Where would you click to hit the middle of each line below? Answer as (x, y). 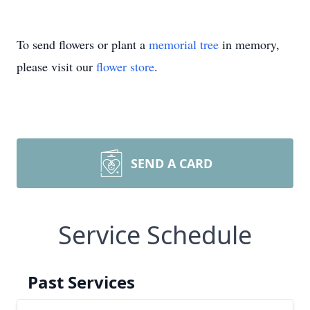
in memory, (249, 44)
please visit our (56, 66)
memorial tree (184, 44)
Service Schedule (155, 235)
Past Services (81, 282)
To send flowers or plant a (83, 44)
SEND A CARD (172, 163)
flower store (125, 66)
